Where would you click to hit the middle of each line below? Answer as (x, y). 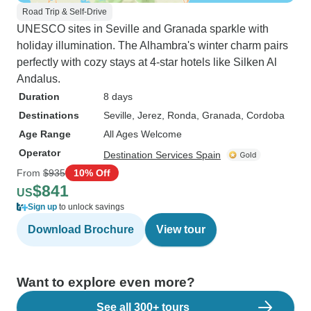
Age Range (45, 134)
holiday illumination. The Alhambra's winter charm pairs (152, 45)
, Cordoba (263, 115)
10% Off (92, 173)
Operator (40, 153)
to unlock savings (91, 207)
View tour (181, 229)
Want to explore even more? (106, 282)
